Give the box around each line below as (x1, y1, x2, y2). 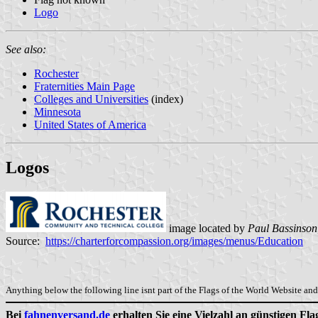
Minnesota (34, 105, 81, 118)
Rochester (34, 67, 79, 79)
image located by (166, 221, 248, 234)
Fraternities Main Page (34, 79, 135, 92)
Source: (6, 234, 45, 247)
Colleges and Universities (34, 92, 148, 105)
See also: (6, 43, 46, 55)
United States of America (34, 118, 146, 131)
